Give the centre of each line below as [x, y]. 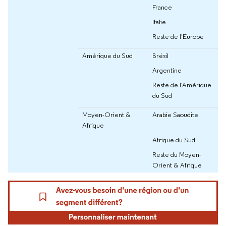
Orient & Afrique [177, 165]
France [162, 7]
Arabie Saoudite [175, 115]
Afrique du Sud [174, 140]
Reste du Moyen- [177, 155]
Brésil [160, 56]
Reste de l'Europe [178, 37]
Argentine [167, 70]
